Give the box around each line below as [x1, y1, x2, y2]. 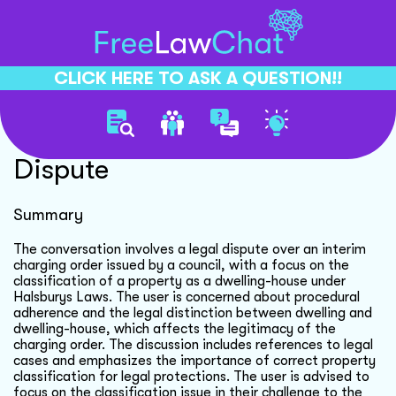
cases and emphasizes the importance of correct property [13, 352, 376, 369]
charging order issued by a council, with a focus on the [13, 256, 349, 273]
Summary [13, 204, 83, 225]
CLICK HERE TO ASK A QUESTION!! [54, 67, 342, 88]
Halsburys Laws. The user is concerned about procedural [13, 288, 360, 305]
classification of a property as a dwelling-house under [13, 272, 346, 289]
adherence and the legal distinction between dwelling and [13, 304, 372, 321]
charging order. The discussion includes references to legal [13, 336, 373, 353]
